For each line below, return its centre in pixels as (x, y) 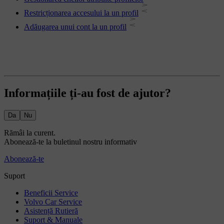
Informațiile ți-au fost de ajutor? (87, 93)
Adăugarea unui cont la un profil (75, 27)
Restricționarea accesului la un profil (81, 13)
